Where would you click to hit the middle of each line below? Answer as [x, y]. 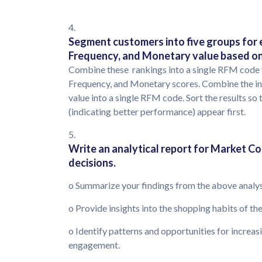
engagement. [95, 245]
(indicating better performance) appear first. [158, 112]
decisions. [93, 163]
